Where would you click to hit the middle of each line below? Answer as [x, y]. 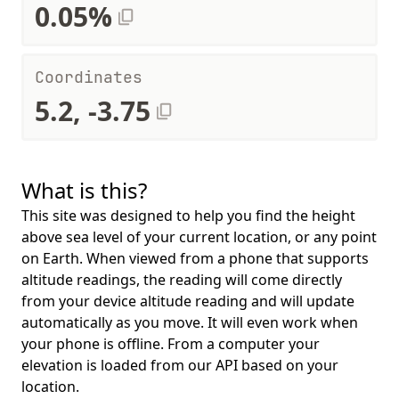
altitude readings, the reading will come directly [182, 280]
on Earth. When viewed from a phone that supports [195, 258]
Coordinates [89, 77]
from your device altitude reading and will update [188, 301]
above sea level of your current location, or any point [199, 237]
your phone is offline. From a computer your [171, 344]
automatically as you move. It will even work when [190, 322]
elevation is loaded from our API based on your [180, 365]
